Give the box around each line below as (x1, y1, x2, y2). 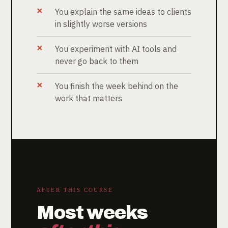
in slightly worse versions (55, 18, 147, 29)
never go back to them (55, 55, 138, 66)
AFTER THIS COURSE (37, 186, 113, 193)
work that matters (55, 93, 122, 103)
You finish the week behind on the (55, 80, 178, 91)
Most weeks (37, 202, 148, 223)
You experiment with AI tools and (55, 43, 177, 54)
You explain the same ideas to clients (55, 6, 191, 17)
